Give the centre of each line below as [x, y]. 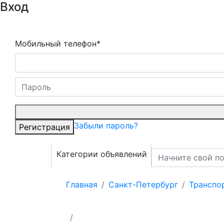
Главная [82, 184]
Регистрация [44, 127]
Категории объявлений [102, 154]
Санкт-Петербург [143, 184]
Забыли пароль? [106, 125]
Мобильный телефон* [58, 43]
